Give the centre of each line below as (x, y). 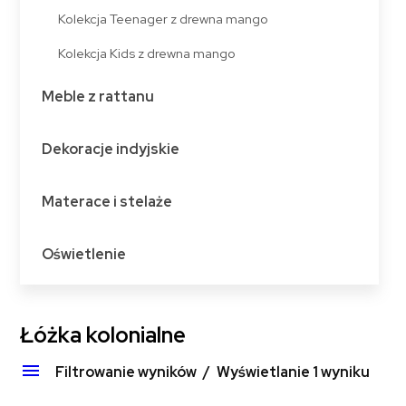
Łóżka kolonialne (103, 335)
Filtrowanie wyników (128, 372)
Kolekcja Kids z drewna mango (147, 53)
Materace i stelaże (106, 202)
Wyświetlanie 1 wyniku (292, 372)
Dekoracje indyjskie (110, 150)
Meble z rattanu (97, 97)
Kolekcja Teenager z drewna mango (164, 19)
